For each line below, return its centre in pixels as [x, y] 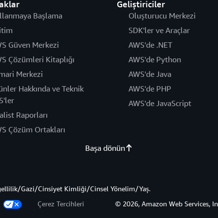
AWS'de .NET [150, 45]
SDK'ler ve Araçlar [159, 30]
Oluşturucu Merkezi [162, 16]
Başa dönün [105, 148]
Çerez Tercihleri [61, 204]
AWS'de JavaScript [160, 103]
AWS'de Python [154, 60]
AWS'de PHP [150, 89]
